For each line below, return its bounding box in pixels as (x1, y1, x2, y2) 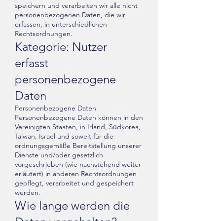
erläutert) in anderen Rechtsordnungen (15, 169, 137, 178)
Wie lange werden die (15, 198, 130, 213)
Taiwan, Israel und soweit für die (15, 132, 113, 141)
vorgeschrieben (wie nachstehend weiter (15, 160, 141, 169)
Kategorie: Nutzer (15, 39, 107, 54)
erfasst (15, 56, 48, 70)
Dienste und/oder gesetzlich (15, 150, 103, 159)
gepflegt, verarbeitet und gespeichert (15, 179, 134, 187)
